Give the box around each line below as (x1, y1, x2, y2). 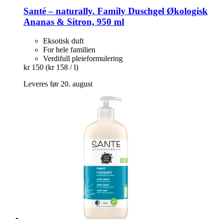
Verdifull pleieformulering (43, 54, 123, 63)
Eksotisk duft (43, 36, 84, 45)
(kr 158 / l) (45, 63, 78, 71)
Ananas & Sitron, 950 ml (23, 16, 124, 27)
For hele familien (43, 45, 95, 54)
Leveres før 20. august (23, 79, 92, 88)
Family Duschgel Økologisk (95, 5, 208, 16)
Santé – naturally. (23, 5, 95, 16)
